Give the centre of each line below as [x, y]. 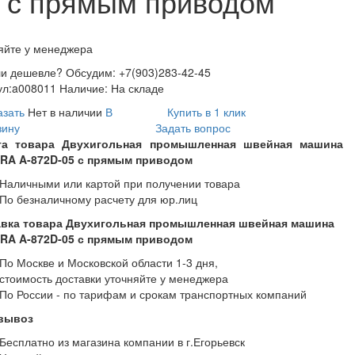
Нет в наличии [65, 112]
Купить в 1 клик [206, 112]
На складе [137, 88]
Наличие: [84, 88]
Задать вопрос [193, 128]
